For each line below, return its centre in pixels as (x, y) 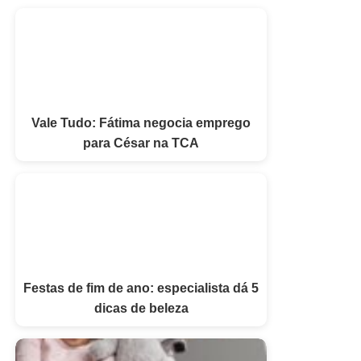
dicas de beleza (141, 308)
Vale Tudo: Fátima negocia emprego (141, 122)
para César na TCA (141, 143)
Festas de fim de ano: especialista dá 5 (141, 288)
